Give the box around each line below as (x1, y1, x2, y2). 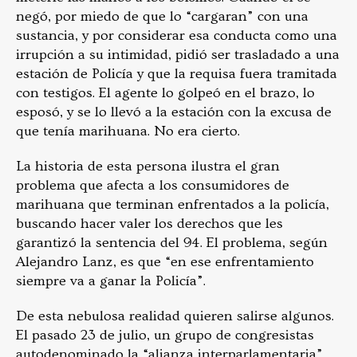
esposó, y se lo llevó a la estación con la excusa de (16, 103, 331, 120)
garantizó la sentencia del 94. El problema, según (16, 233, 328, 251)
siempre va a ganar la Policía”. (16, 272, 209, 289)
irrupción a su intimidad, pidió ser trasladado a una (16, 45, 339, 63)
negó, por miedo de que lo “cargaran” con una (16, 7, 308, 25)
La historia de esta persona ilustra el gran (16, 157, 280, 175)
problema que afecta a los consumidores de (16, 176, 289, 194)
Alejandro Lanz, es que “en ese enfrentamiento (16, 253, 314, 270)
